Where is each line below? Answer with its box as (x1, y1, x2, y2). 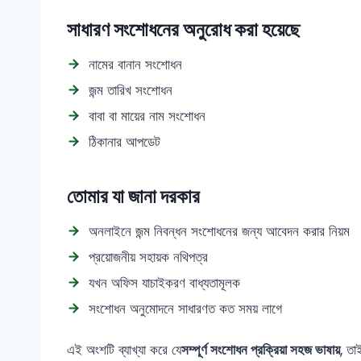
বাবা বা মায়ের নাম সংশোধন (89, 106, 205, 126)
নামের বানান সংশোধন (89, 55, 182, 74)
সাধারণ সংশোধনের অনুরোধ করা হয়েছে (67, 16, 300, 43)
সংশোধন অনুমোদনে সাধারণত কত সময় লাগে (89, 299, 282, 318)
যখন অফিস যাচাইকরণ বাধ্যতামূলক (89, 273, 240, 293)
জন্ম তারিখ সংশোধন (89, 81, 172, 100)
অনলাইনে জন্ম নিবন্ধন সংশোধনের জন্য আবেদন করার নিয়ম (89, 222, 350, 241)
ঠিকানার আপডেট (89, 132, 160, 151)
